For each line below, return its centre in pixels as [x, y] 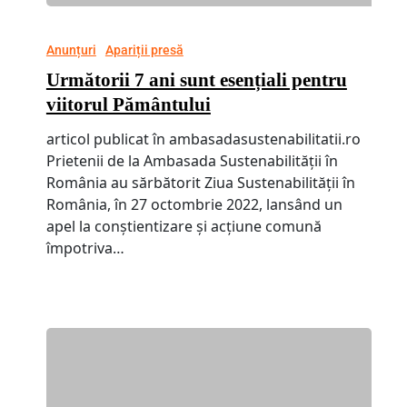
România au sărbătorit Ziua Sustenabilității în [200, 182]
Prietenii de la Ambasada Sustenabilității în [192, 160]
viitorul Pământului [128, 104]
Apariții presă [144, 50]
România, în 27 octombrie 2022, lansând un [194, 204]
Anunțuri [71, 50]
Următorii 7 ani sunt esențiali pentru [196, 79]
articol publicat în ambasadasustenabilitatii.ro [203, 139]
